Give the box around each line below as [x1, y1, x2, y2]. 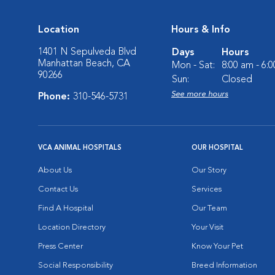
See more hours [171, 90, 228, 98]
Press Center [38, 242, 83, 250]
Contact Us [38, 185, 78, 193]
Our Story [192, 166, 227, 174]
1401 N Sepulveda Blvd [38, 47, 136, 57]
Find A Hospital [38, 204, 93, 212]
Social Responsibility [38, 261, 113, 269]
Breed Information [192, 261, 257, 269]
